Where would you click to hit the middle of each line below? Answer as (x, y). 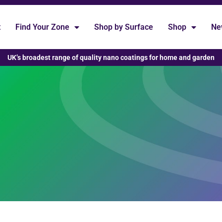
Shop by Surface (124, 27)
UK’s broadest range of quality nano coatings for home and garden (111, 58)
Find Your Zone (43, 27)
